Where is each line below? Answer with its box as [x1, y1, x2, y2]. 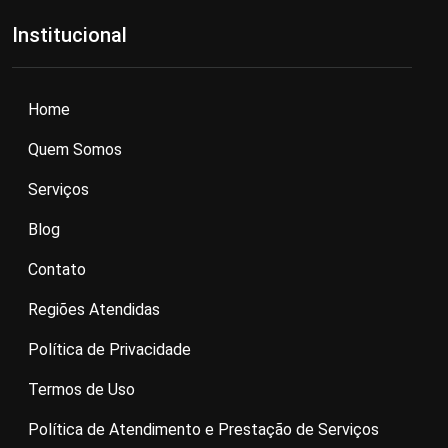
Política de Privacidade [28, 339, 191, 359]
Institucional [12, 22, 127, 47]
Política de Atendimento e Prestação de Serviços [28, 419, 379, 439]
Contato [28, 259, 86, 279]
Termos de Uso [28, 379, 135, 399]
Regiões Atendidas [28, 299, 160, 319]
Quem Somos [28, 139, 122, 159]
